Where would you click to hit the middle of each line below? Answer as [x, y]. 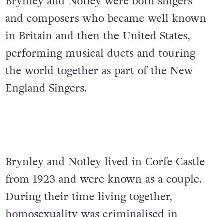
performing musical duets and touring [100, 54]
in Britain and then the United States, [98, 36]
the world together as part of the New [99, 71]
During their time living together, [89, 197]
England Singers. [48, 88]
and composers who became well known [106, 19]
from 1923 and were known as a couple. [103, 179]
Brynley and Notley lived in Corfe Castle [105, 162]
